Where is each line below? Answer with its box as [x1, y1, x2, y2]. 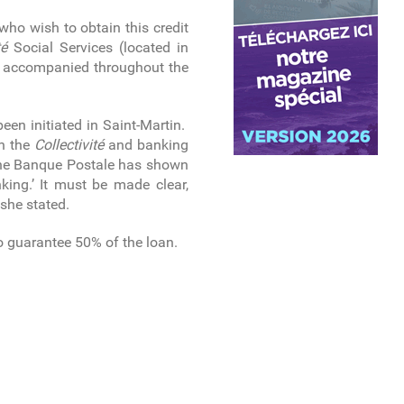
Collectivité [33, 136, 104, 154]
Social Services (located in [7, 39, 188, 57]
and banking [103, 136, 188, 154]
